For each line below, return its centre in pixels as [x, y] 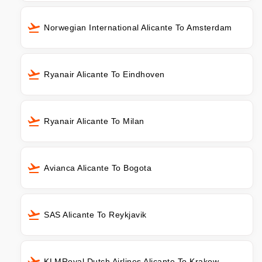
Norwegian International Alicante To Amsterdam [138, 28]
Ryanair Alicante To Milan [94, 121]
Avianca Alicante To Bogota [98, 168]
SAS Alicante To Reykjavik [95, 215]
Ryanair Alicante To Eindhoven [104, 75]
